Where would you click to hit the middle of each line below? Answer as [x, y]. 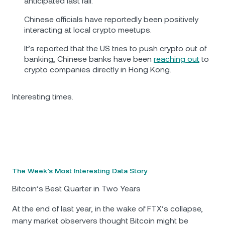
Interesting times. [43, 97]
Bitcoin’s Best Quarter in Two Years [76, 189]
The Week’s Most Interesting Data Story [80, 171]
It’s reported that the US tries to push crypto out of [115, 48]
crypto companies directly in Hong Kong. [98, 70]
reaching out [177, 59]
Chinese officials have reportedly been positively [111, 19]
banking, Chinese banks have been [89, 59]
